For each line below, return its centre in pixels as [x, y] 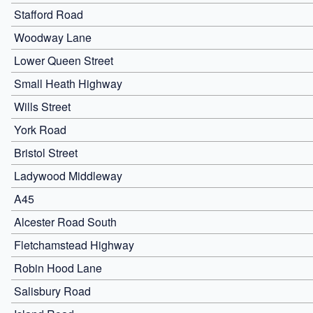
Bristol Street [46, 152]
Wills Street [42, 106]
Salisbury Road [52, 291]
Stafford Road [49, 14]
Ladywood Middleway [68, 175]
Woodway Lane [53, 37]
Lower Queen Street [64, 60]
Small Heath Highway [68, 83]
